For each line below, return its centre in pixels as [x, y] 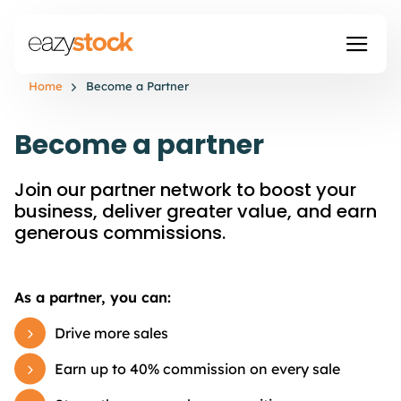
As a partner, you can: [93, 297]
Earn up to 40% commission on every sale [197, 369]
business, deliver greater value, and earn [196, 211]
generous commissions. [120, 233]
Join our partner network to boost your [185, 190]
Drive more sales [111, 333]
